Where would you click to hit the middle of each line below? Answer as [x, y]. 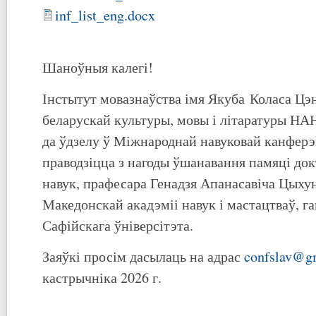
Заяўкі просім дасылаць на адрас [143, 256]
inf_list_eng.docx [105, 15]
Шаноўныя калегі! [98, 67]
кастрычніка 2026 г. [102, 278]
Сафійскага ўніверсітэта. [118, 225]
